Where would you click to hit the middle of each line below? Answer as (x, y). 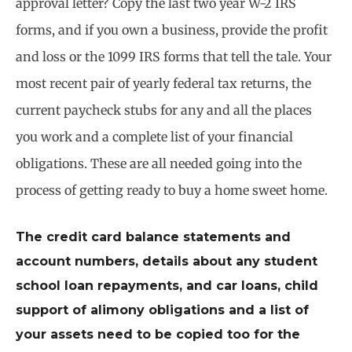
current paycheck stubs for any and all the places (164, 110)
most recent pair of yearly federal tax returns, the (163, 84)
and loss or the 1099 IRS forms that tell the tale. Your (174, 57)
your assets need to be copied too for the (158, 334)
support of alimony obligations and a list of (162, 310)
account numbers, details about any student (167, 261)
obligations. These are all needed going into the (159, 164)
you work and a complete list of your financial (154, 137)
